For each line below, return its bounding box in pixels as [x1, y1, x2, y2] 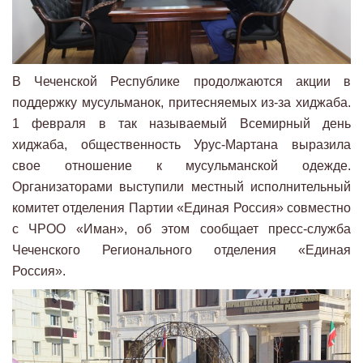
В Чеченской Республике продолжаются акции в [12, 74, 351, 88]
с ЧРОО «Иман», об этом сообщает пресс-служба [12, 221, 351, 236]
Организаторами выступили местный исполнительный [12, 179, 351, 194]
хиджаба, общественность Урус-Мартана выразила [12, 137, 351, 152]
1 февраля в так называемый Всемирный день [12, 116, 351, 130]
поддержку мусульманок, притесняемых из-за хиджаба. [12, 95, 351, 109]
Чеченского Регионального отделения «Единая [12, 242, 351, 257]
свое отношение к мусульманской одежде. [12, 158, 351, 173]
